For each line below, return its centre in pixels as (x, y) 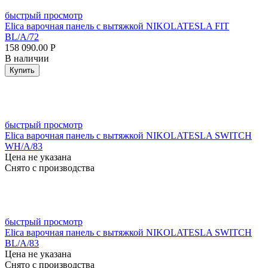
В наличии (27, 58)
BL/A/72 (22, 37)
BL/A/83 (22, 243)
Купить (22, 70)
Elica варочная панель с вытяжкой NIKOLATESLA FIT (117, 26)
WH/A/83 (24, 146)
